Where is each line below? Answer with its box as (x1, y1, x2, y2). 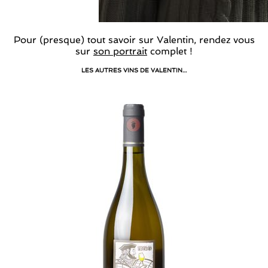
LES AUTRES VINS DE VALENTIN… (81, 66, 187, 74)
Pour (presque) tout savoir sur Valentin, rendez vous (13, 34, 255, 46)
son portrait (93, 45, 147, 57)
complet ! (147, 45, 193, 57)
